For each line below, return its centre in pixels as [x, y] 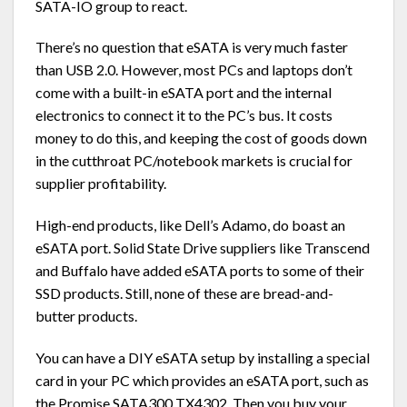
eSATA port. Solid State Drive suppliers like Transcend [203, 248]
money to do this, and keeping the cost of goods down [201, 138]
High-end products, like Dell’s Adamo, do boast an [190, 225]
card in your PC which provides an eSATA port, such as [202, 380]
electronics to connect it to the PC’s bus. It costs [184, 115]
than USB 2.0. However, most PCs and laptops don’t [194, 70]
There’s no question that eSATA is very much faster [192, 47]
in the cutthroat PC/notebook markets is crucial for [194, 161]
